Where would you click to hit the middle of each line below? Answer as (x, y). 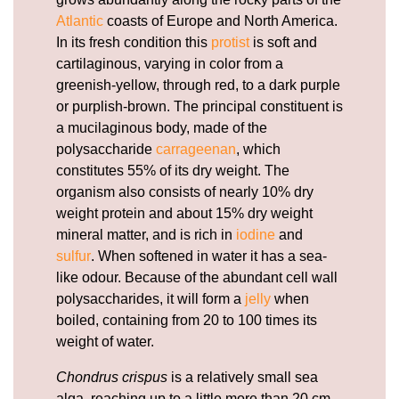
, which (258, 149)
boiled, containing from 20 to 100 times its (187, 320)
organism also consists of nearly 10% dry (185, 191)
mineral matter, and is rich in (146, 234)
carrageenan (196, 149)
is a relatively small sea (243, 377)
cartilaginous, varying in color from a (170, 63)
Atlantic (80, 20)
